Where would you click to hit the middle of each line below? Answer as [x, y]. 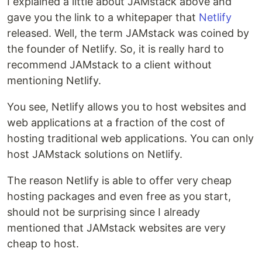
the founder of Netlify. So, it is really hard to [116, 49]
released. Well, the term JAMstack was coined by [128, 33]
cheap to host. [43, 243]
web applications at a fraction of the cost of [116, 122]
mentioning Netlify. [54, 80]
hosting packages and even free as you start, [119, 196]
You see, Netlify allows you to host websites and [127, 106]
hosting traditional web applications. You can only [130, 138]
